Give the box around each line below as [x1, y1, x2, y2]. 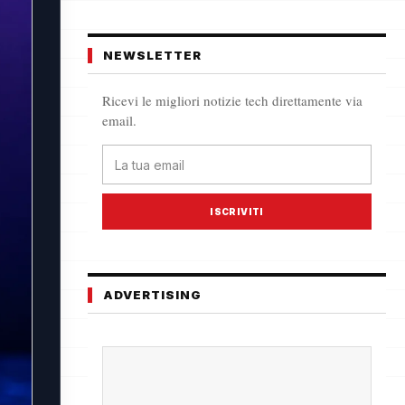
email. [102, 111, 137, 130]
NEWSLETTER [103, 48, 202, 63]
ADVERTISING [103, 287, 202, 303]
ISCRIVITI [210, 206, 264, 218]
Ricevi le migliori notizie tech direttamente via [102, 91, 363, 110]
